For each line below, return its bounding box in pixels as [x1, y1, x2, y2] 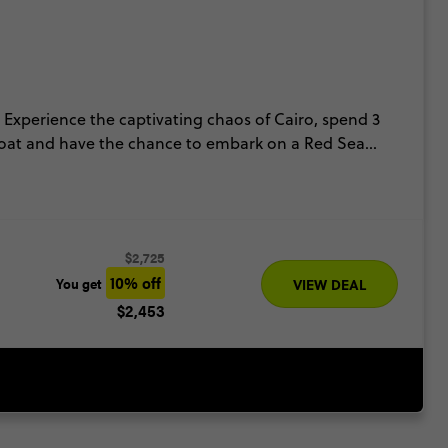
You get [55, 272, 102, 293]
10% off [109, 271, 161, 294]
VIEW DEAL [292, 273, 366, 294]
